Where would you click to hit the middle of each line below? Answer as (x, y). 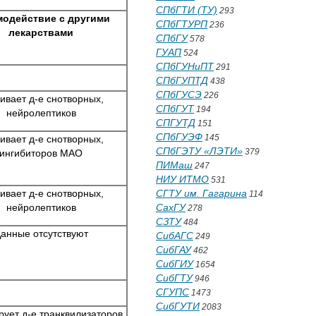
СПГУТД (176, 123)
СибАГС (175, 236)
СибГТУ (174, 278)
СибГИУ (175, 264)
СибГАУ (174, 250)
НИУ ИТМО (182, 179)
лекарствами (41, 32)
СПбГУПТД (182, 80)
